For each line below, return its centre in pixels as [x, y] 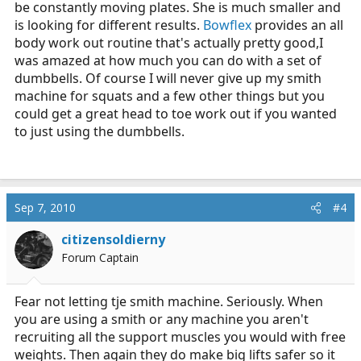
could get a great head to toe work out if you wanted [176, 114]
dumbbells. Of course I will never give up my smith [168, 78]
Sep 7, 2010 [45, 207]
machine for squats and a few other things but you [170, 96]
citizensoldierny [113, 239]
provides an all [297, 25]
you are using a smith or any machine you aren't [162, 319]
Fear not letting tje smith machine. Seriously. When [169, 301]
